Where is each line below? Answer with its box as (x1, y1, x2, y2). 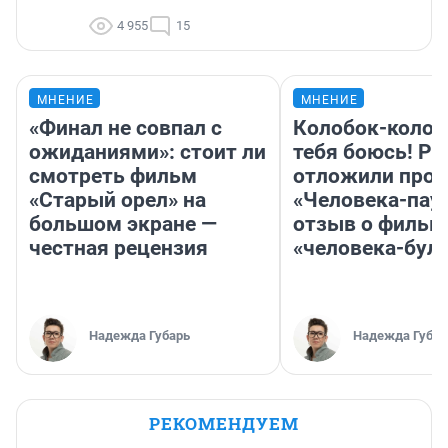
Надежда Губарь (89, 327, 190, 343)
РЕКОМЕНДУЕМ (149, 411, 299, 435)
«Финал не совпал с (29, 115, 222, 140)
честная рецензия (29, 235, 208, 260)
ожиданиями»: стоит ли (29, 139, 266, 164)
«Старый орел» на (29, 187, 206, 212)
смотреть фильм (29, 163, 197, 188)
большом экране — (29, 211, 217, 236)
